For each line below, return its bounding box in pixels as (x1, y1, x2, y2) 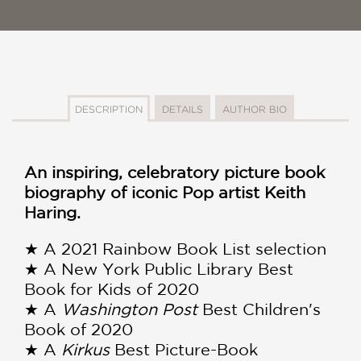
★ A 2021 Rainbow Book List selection (24, 239, 326, 258)
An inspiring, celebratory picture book (24, 162, 325, 181)
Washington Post (61, 299, 197, 318)
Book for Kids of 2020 (24, 279, 199, 298)
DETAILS (161, 103, 203, 114)
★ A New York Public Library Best (24, 259, 293, 278)
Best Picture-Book (114, 339, 258, 359)
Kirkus (61, 339, 114, 359)
